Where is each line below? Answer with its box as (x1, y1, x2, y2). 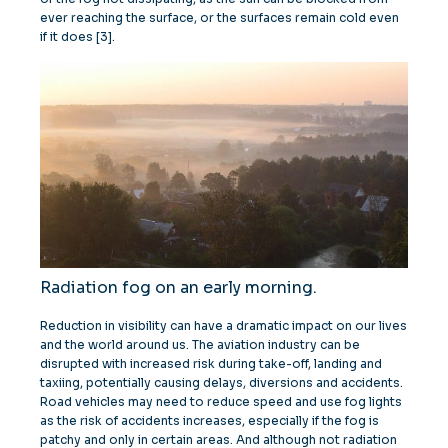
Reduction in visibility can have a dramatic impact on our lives (40, 318, 407, 334)
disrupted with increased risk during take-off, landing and (40, 356, 382, 372)
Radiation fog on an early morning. (40, 277, 317, 299)
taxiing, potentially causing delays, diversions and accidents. (40, 375, 403, 391)
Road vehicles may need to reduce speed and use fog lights (40, 394, 402, 410)
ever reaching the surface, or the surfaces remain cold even (40, 10, 399, 25)
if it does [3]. (40, 29, 115, 44)
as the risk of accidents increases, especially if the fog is (40, 413, 379, 429)
